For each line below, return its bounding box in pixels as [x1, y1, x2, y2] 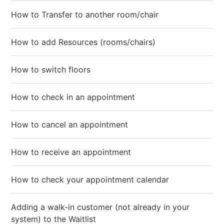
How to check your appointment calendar [11, 174, 169, 184]
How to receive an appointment [11, 147, 131, 157]
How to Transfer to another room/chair [11, 9, 159, 19]
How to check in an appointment [11, 92, 135, 102]
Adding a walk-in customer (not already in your [11, 202, 190, 212]
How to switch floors [11, 64, 91, 74]
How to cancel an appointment [11, 119, 128, 129]
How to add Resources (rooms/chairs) [11, 37, 156, 47]
